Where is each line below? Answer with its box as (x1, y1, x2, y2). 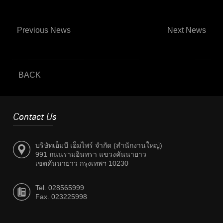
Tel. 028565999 (35, 184, 85, 192)
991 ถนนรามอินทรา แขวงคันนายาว (35, 150, 147, 159)
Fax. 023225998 (35, 193, 88, 201)
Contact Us (13, 112, 57, 122)
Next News (167, 26, 207, 35)
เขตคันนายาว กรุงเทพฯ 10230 (35, 159, 129, 168)
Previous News (16, 26, 71, 35)
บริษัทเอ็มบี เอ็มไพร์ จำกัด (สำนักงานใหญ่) (35, 141, 163, 150)
